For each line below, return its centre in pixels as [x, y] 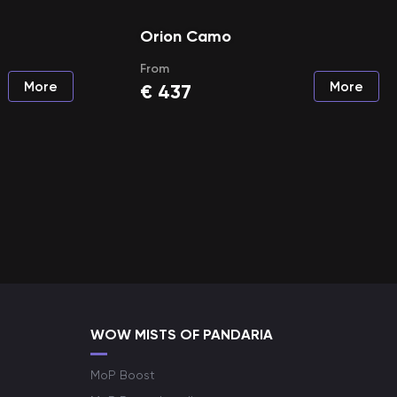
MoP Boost [123, 375]
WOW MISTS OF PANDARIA [182, 335]
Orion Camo [185, 36]
